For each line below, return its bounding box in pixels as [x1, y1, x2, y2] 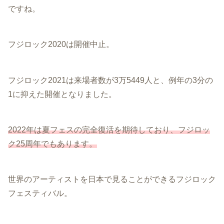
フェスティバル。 [8, 188, 72, 197]
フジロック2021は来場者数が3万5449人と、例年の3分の [8, 75, 213, 84]
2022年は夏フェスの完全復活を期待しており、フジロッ [8, 125, 210, 134]
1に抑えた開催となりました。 [8, 89, 116, 98]
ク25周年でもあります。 [8, 139, 97, 148]
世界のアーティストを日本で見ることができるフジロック [8, 174, 216, 183]
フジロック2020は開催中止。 [8, 40, 114, 49]
